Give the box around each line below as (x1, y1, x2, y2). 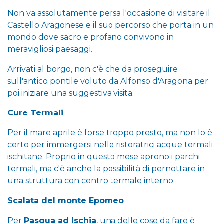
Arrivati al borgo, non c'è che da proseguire (7, 64, 178, 74)
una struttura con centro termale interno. (7, 175, 175, 185)
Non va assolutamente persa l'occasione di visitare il (7, 8, 210, 18)
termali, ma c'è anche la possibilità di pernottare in (7, 163, 205, 173)
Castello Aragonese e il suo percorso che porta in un (7, 20, 214, 30)
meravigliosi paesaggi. (7, 44, 92, 54)
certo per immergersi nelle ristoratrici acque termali (7, 139, 213, 149)
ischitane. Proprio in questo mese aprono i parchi (7, 151, 200, 161)
